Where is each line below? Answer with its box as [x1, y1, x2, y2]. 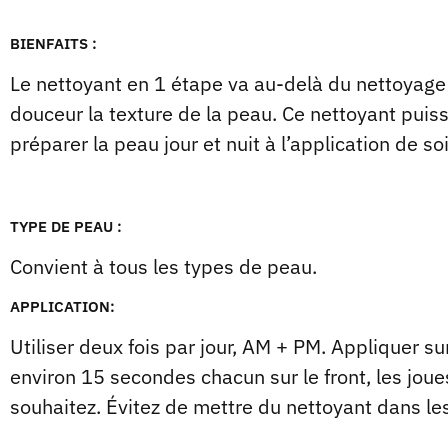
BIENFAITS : [10, 34, 97, 54]
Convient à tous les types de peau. [10, 253, 317, 280]
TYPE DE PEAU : [10, 217, 122, 236]
